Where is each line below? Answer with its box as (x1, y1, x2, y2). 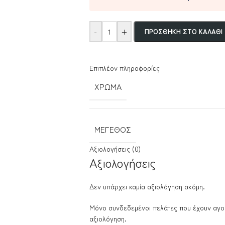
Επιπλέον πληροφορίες (89, 63, 160, 73)
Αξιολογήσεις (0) (89, 144, 141, 154)
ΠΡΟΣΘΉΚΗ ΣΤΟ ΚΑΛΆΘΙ (144, 27, 222, 36)
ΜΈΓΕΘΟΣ (94, 123, 131, 135)
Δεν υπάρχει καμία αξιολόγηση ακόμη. (89, 181, 205, 191)
